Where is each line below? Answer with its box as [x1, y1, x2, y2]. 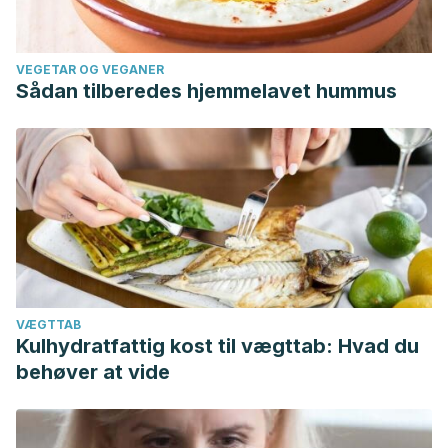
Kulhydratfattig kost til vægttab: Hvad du [16, 334, 419, 358]
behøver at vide [16, 360, 170, 384]
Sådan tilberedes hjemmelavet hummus [16, 79, 397, 103]
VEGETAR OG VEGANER [16, 62, 164, 77]
